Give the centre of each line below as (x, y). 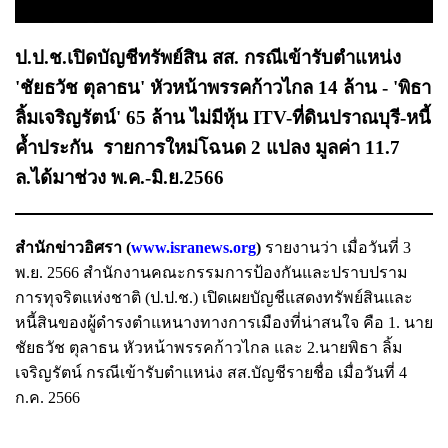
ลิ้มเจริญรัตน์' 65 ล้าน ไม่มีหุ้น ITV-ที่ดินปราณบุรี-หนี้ (223, 117)
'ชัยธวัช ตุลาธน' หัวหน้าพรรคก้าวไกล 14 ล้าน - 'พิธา (223, 87)
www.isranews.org (193, 247)
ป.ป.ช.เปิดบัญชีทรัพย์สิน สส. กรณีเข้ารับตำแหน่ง (208, 57)
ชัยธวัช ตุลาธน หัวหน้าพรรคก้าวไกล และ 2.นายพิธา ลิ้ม (209, 347)
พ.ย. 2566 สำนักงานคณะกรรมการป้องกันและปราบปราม (211, 272)
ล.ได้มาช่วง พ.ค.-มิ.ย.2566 (122, 177)
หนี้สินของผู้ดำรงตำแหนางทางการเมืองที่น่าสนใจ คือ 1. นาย (224, 322)
